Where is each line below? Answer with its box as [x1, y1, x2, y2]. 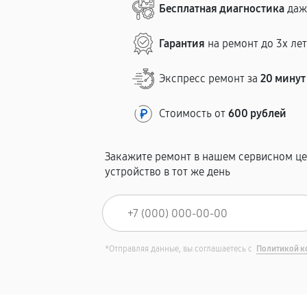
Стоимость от [159, 107, 229, 120]
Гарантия [159, 37, 206, 50]
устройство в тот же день [105, 165, 231, 178]
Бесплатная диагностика [159, 2, 285, 15]
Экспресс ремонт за [159, 72, 261, 85]
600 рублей [228, 107, 287, 120]
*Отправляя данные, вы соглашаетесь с [105, 244, 255, 254]
